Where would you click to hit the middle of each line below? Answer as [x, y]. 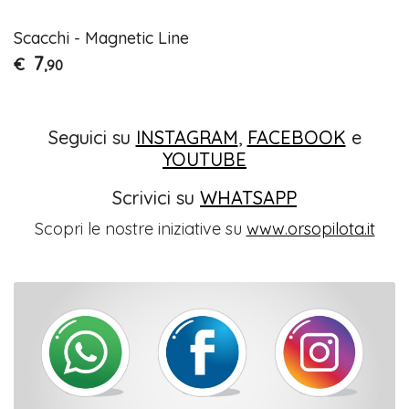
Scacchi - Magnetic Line [102, 37]
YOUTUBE [204, 159]
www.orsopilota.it [310, 228]
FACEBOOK [296, 137]
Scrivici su [156, 197]
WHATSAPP [248, 197]
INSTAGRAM [187, 137]
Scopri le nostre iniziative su [140, 228]
